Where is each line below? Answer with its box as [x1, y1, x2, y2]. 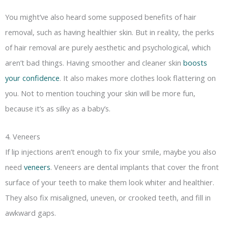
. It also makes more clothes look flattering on [60, 72, 216, 83]
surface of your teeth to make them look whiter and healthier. [5, 177, 214, 188]
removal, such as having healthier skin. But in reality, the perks [5, 26, 214, 37]
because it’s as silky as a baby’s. [5, 103, 110, 113]
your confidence [5, 72, 60, 83]
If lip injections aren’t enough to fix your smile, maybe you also [5, 147, 216, 157]
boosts [183, 57, 207, 68]
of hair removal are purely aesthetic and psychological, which [5, 42, 211, 52]
